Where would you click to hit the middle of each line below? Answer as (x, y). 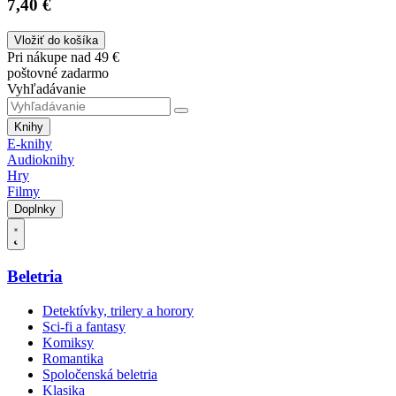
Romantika (73, 358)
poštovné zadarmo (58, 73)
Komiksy (68, 342)
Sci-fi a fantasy (84, 326)
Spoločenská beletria (100, 374)
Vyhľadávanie (46, 89)
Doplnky (35, 209)
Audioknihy (41, 160)
